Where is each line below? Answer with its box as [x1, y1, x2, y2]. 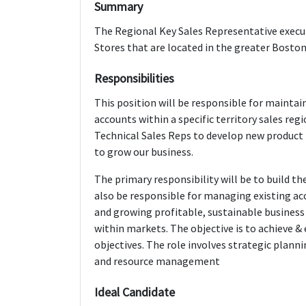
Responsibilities [94, 70, 174, 86]
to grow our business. [94, 144, 193, 158]
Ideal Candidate [94, 283, 175, 300]
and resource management [94, 253, 220, 268]
